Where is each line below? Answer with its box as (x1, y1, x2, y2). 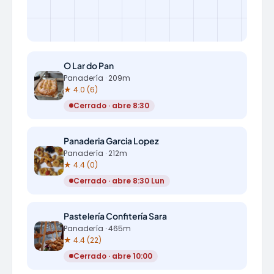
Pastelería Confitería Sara (64, 210, 167, 221)
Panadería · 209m (64, 73, 130, 83)
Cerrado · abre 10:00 (73, 250, 152, 261)
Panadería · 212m (64, 148, 127, 158)
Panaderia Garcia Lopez (64, 135, 159, 146)
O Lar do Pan (64, 60, 114, 71)
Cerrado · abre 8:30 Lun (73, 175, 165, 186)
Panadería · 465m (64, 223, 131, 234)
